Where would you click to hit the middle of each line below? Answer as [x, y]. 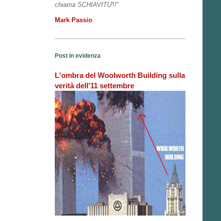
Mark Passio [74, 20]
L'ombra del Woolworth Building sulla [120, 75]
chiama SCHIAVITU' [84, 5]
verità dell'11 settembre [94, 86]
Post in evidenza [78, 56]
